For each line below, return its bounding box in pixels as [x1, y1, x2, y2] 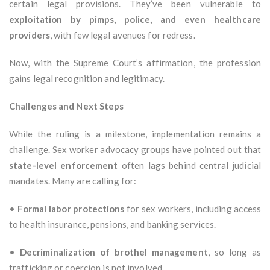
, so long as [207, 246, 262, 258]
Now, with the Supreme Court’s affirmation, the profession [9, 57, 261, 69]
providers [9, 30, 50, 41]
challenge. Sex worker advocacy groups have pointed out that [9, 144, 261, 155]
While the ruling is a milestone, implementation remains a [9, 128, 261, 140]
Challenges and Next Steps [9, 101, 124, 112]
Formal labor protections [17, 203, 125, 215]
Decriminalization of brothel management [19, 246, 208, 258]
